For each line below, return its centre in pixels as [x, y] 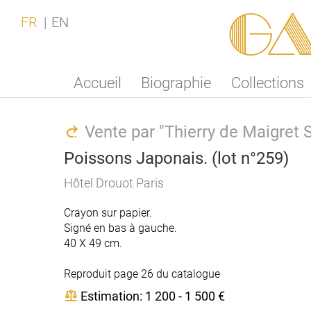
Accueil [98, 83]
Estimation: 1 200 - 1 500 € [153, 296]
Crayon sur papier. [108, 213]
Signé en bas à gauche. [120, 228]
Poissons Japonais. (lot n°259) [176, 158]
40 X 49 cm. [93, 243]
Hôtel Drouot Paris [114, 183]
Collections [267, 83]
